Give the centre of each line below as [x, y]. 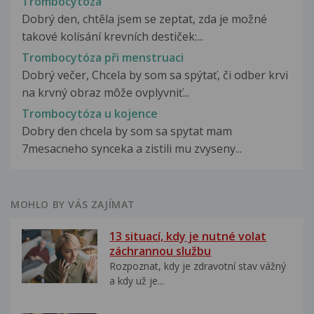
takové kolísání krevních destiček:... [112, 36]
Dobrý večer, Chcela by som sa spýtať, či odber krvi [155, 75]
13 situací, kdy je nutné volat [188, 237]
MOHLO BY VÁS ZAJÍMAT [73, 205]
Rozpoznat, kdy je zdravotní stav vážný [198, 266]
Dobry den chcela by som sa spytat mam [127, 131]
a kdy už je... [137, 281]
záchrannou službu [161, 251]
